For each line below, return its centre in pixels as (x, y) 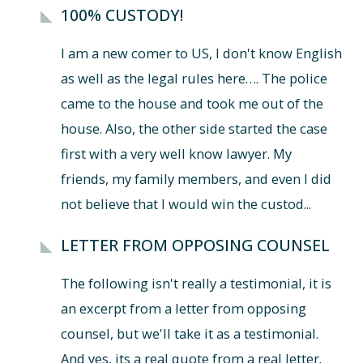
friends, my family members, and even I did (196, 178)
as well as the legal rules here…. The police (194, 78)
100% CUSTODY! (122, 15)
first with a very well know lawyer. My (176, 153)
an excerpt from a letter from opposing (183, 308)
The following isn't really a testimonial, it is (196, 283)
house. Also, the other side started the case (194, 128)
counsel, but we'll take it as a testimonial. (189, 333)
